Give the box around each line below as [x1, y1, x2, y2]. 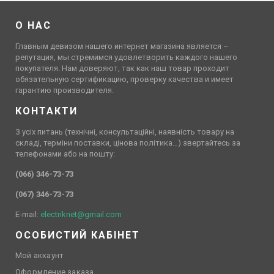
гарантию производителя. [15, 86, 114, 95]
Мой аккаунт [15, 251, 64, 260]
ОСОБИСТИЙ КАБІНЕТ [15, 229, 140, 241]
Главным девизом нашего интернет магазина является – [15, 42, 229, 51]
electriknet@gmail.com [40, 210, 122, 219]
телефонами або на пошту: [15, 149, 115, 158]
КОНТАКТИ [15, 105, 78, 117]
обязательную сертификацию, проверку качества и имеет [15, 75, 234, 84]
